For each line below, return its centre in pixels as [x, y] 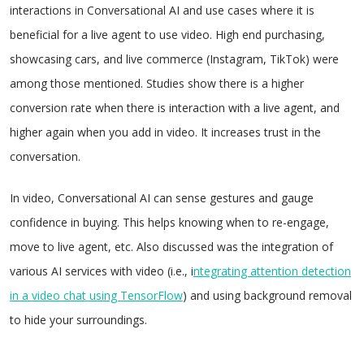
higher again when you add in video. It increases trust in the [165, 132]
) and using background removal [267, 295]
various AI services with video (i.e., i [102, 271]
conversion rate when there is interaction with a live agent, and [175, 108]
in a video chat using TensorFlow [96, 295]
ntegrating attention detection [272, 271]
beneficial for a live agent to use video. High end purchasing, [167, 35]
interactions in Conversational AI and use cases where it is [162, 10]
